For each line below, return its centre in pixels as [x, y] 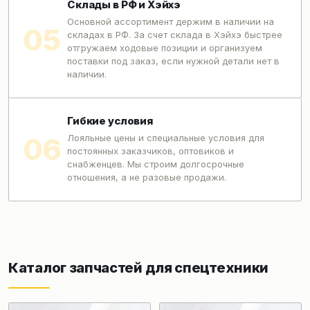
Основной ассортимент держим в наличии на [171, 21]
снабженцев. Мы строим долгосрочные [156, 164]
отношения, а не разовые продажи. [147, 177]
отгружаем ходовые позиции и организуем [165, 48]
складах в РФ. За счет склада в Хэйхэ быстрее [175, 35]
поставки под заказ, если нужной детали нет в [173, 61]
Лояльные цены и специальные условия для [166, 138]
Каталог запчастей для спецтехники [139, 268]
